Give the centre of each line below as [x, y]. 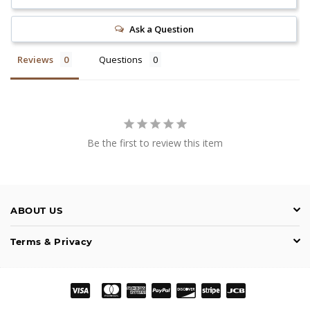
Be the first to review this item [155, 143]
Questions [121, 60]
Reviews [35, 60]
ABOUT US [36, 210]
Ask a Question [161, 29]
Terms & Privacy [52, 241]
